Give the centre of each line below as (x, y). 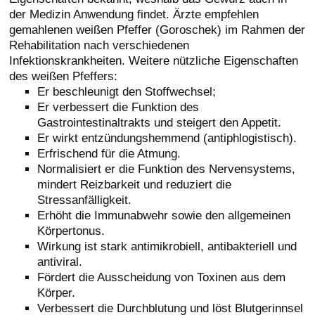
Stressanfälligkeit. (85, 200)
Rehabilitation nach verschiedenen (99, 45)
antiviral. (60, 262)
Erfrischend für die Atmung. (109, 153)
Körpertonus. (71, 231)
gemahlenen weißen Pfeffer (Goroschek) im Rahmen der (157, 29)
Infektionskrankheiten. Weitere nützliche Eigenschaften (154, 60)
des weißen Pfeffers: (64, 76)
